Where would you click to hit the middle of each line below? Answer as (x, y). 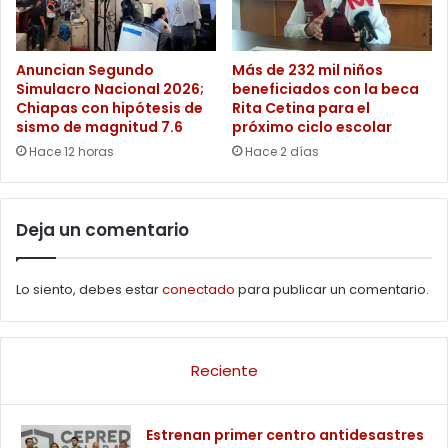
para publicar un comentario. (332, 289)
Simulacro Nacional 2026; (110, 88)
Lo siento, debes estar (89, 289)
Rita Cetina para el (301, 107)
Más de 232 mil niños (307, 69)
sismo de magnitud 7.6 (99, 126)
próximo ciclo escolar (312, 126)
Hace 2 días (282, 151)
